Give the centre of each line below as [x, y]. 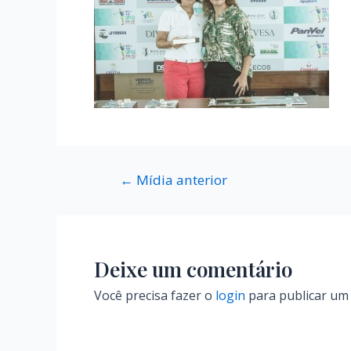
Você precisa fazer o [155, 295]
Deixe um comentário [193, 269]
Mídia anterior [180, 179]
